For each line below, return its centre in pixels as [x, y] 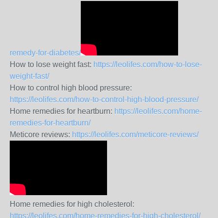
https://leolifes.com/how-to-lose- [148, 64]
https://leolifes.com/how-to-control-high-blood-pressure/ [104, 100]
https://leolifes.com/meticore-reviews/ [135, 135]
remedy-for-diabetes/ [45, 53]
